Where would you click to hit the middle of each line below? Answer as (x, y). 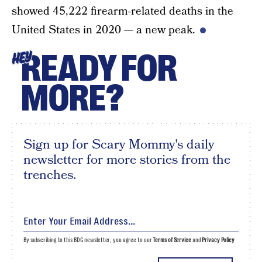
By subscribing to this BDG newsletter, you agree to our (88, 240)
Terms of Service (172, 240)
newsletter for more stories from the (127, 160)
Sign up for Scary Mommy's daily (119, 144)
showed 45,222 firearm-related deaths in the (123, 11)
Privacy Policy (218, 240)
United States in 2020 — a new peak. (104, 30)
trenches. (50, 175)
